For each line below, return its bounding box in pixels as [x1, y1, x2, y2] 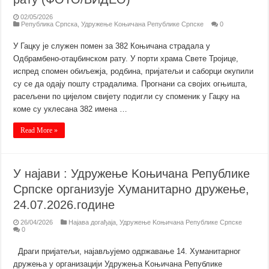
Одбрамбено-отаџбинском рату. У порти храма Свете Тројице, [13, 53, 239, 63]
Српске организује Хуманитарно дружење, [13, 182, 250, 196]
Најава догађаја [68, 218, 116, 226]
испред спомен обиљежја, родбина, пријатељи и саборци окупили [13, 66, 254, 76]
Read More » [20, 125, 58, 134]
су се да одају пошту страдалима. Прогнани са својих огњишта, [13, 79, 248, 88]
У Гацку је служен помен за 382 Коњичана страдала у [13, 41, 211, 50]
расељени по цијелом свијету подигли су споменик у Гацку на [13, 91, 240, 101]
